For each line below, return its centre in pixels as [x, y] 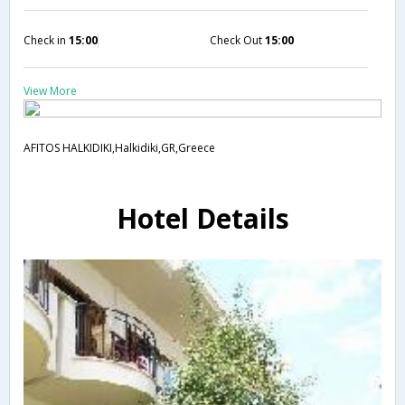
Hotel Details [202, 219]
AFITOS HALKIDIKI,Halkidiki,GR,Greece [119, 147]
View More [50, 90]
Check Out [237, 40]
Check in [46, 40]
